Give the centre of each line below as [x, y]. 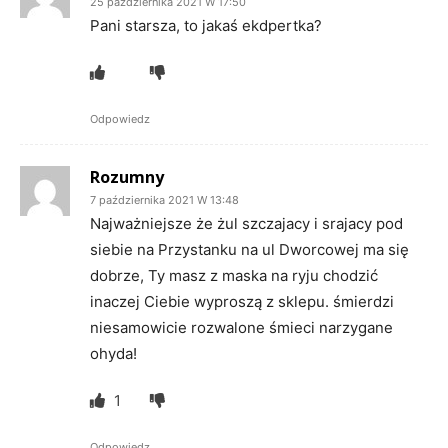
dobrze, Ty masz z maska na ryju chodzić [234, 275]
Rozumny [127, 176]
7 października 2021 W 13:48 [164, 199]
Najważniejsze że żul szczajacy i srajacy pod [246, 223]
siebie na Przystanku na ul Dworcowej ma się [249, 249]
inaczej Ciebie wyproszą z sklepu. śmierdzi [242, 301]
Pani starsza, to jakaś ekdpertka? [206, 25]
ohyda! [113, 353]
